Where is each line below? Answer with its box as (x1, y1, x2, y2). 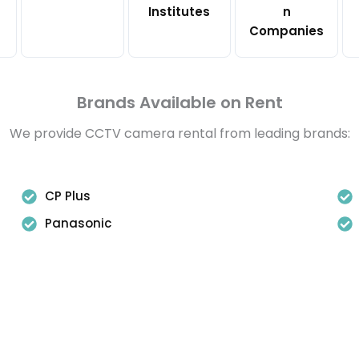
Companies (249, 22, 325, 39)
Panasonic (45, 215, 112, 232)
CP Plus (45, 188, 91, 204)
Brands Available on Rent (76, 91, 283, 114)
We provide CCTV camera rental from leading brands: (9, 124, 350, 143)
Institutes (148, 3, 211, 20)
